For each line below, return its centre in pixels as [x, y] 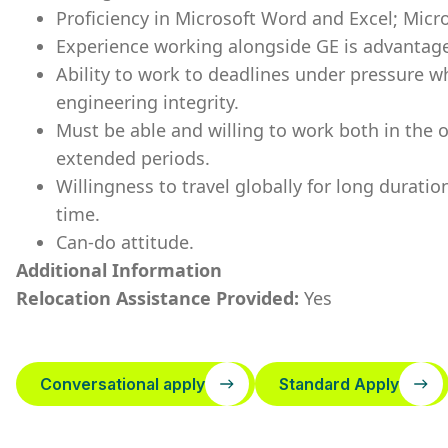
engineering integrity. [147, 102]
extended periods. [133, 158]
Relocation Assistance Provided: [160, 298]
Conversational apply [122, 384]
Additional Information [119, 270]
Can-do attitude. [125, 242]
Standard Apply [339, 384]
